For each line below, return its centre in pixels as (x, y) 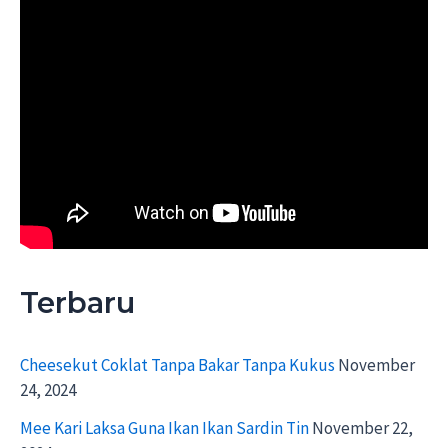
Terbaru (77, 303)
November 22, (362, 427)
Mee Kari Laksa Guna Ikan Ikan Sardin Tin (164, 427)
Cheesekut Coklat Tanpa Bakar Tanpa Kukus (177, 364)
